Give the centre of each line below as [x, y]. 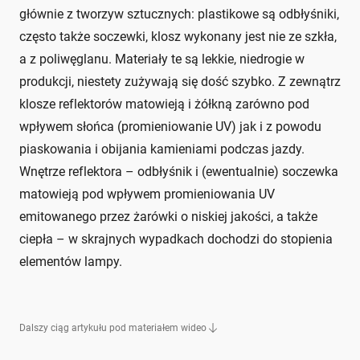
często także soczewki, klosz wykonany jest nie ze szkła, [178, 37]
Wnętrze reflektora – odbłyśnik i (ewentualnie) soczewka [179, 172]
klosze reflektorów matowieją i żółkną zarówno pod [164, 104]
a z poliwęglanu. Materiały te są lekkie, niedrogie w [162, 59]
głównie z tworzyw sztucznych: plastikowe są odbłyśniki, [179, 14]
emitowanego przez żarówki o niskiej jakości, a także [168, 217]
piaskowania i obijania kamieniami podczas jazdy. [162, 149]
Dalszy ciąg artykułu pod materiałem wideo [113, 328]
